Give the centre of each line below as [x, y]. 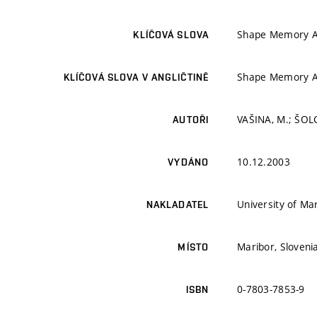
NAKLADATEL [177, 205]
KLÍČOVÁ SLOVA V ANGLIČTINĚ [136, 77]
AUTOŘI [191, 120]
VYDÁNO [188, 162]
